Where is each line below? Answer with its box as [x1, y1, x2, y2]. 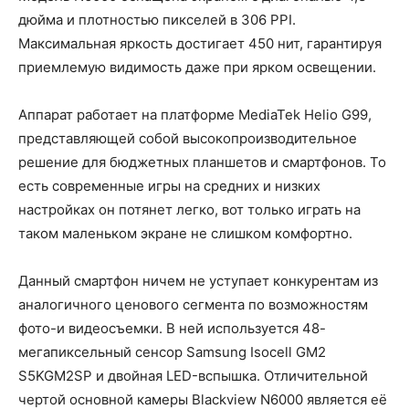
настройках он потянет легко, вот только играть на [18, 200, 361, 218]
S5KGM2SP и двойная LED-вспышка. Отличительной [18, 366, 368, 384]
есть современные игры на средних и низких [18, 176, 320, 194]
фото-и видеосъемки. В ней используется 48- [18, 319, 326, 337]
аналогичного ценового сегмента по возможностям [18, 295, 368, 313]
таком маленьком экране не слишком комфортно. [18, 224, 352, 242]
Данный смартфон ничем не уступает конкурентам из [18, 271, 378, 289]
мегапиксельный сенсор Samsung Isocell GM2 [18, 342, 326, 361]
